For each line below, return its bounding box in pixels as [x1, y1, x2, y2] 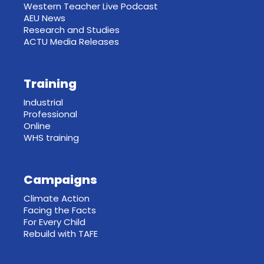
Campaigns [24, 171, 97, 188]
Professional [24, 107, 77, 120]
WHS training [24, 131, 79, 144]
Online [24, 119, 51, 132]
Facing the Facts [24, 203, 96, 216]
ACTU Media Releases [24, 35, 119, 48]
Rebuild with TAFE [24, 227, 98, 240]
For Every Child [24, 215, 85, 228]
